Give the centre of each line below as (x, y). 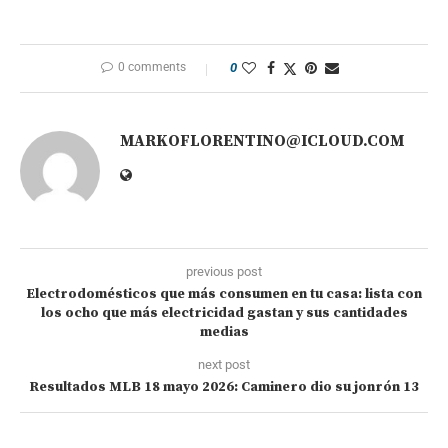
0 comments (152, 66)
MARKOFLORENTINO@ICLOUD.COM (262, 140)
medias (224, 331)
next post (224, 364)
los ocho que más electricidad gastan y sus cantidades (224, 312)
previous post (224, 271)
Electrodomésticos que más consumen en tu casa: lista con (224, 293)
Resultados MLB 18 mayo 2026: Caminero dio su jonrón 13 (224, 386)
